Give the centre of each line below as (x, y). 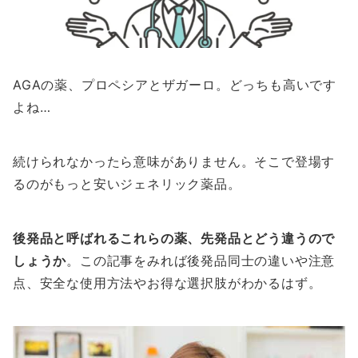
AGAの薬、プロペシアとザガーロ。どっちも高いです (175, 85)
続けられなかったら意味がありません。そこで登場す (174, 162)
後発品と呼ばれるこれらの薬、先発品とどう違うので (174, 239)
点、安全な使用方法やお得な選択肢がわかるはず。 (167, 283)
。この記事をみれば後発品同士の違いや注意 (201, 261)
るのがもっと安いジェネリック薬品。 (127, 184)
